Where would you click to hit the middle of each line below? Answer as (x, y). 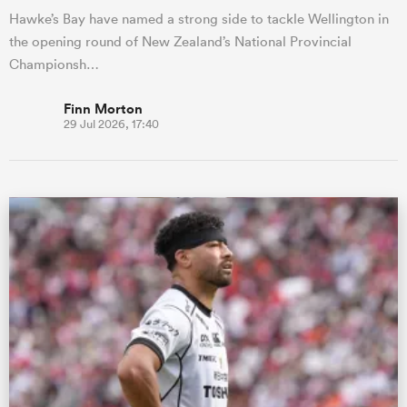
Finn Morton (103, 108)
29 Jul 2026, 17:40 (111, 124)
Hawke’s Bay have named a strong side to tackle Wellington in (199, 18)
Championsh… (54, 64)
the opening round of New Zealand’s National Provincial (180, 41)
